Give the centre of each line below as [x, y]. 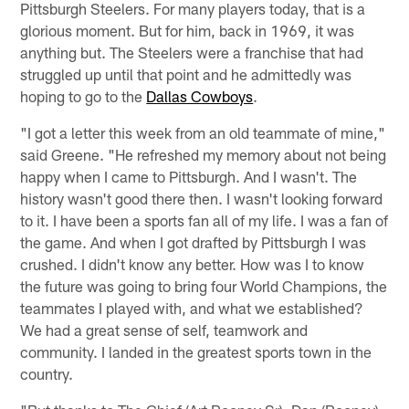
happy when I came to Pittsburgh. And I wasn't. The [189, 176]
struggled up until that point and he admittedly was [186, 73]
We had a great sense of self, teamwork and [164, 329]
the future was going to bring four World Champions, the [204, 285]
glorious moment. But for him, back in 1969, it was [188, 30]
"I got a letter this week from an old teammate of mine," [203, 132]
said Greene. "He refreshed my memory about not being [204, 154]
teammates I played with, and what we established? [192, 307]
